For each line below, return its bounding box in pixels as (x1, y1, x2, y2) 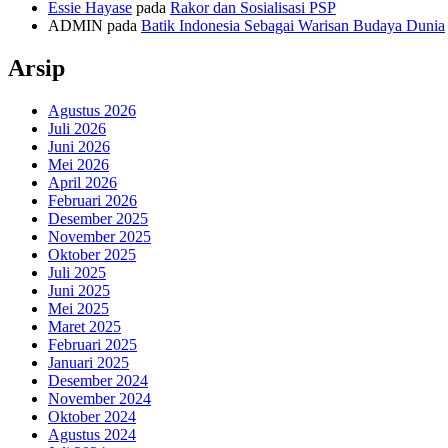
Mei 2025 (48, 300, 109, 318)
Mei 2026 (48, 156, 109, 174)
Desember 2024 (48, 372, 148, 390)
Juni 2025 (48, 282, 110, 300)
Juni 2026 (48, 138, 110, 156)
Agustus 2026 (48, 102, 136, 120)
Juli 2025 (48, 264, 106, 282)
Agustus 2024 (48, 426, 136, 444)
